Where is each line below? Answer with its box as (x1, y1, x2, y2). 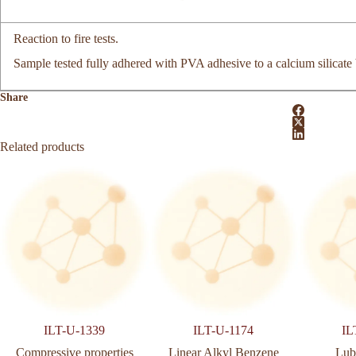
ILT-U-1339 (44, 323, 106, 337)
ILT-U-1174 (193, 323, 254, 337)
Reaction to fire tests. (14, 32, 118, 46)
